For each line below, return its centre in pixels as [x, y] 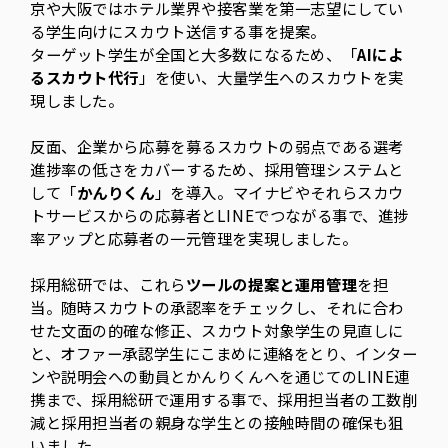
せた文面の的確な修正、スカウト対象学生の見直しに [217, 330]
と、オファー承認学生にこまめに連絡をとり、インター [224, 353]
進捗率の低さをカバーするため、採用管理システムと [217, 169]
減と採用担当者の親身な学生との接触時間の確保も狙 [217, 422]
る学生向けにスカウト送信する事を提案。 [178, 31]
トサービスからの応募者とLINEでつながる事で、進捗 [219, 215]
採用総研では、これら [108, 284]
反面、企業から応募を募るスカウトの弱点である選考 [217, 146]
